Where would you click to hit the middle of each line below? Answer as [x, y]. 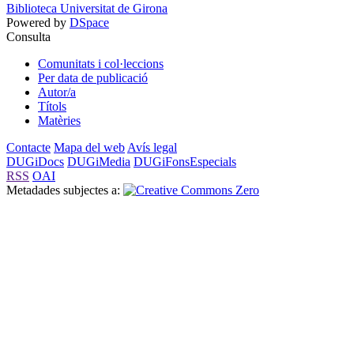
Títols [52, 106]
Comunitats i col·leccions [101, 63]
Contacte [28, 147]
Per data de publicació [93, 77]
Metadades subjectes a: [65, 190]
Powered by [38, 22]
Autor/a [57, 92]
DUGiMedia [99, 161]
